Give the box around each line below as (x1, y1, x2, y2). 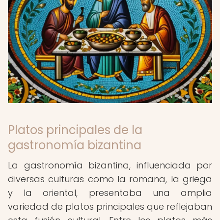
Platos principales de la (8, 122, 142, 138)
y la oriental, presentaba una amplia (8, 187, 212, 199)
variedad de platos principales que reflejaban (8, 200, 212, 213)
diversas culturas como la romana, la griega (8, 173, 212, 185)
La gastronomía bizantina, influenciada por (8, 159, 212, 171)
